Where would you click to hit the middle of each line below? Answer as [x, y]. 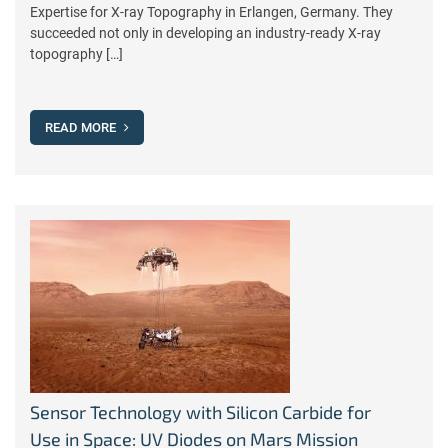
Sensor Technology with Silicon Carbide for [200, 412]
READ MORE [82, 127]
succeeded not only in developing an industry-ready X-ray [205, 33]
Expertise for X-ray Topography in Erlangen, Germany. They [211, 12]
